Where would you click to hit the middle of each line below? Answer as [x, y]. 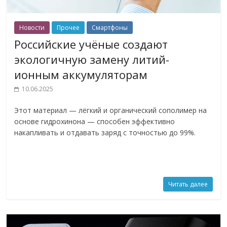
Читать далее [188, 184]
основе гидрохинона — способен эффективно [95, 122]
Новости [32, 28]
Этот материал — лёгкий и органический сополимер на [111, 110]
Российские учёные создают [91, 44]
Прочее [68, 28]
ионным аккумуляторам [81, 75]
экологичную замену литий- [92, 60]
